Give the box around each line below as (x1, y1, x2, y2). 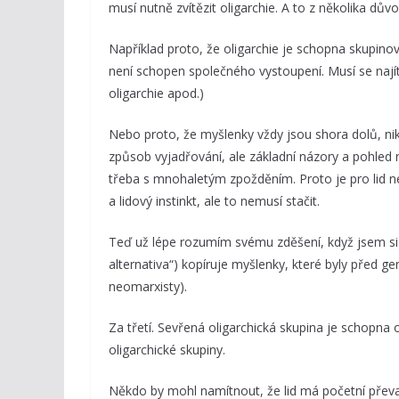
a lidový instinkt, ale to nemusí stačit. (109, 192, 320, 209)
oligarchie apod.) (109, 85, 204, 102)
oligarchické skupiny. (109, 341, 225, 358)
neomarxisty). (109, 278, 187, 295)
